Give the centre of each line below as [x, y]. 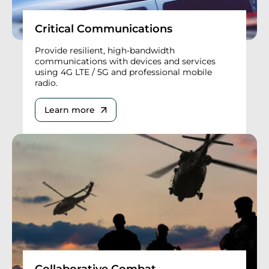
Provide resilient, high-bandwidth [105, 50]
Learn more [70, 110]
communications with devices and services [125, 61]
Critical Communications [104, 29]
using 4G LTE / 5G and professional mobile [123, 72]
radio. [46, 83]
